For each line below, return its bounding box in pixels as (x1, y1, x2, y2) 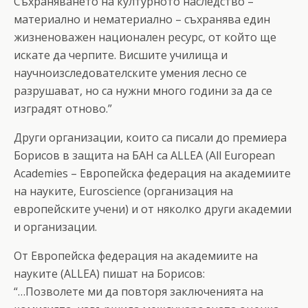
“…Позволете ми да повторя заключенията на (14, 283, 263, 299)
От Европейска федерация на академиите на (14, 247, 258, 263)
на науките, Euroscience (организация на (14, 183, 233, 199)
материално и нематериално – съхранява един (14, 11, 270, 27)
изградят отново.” (14, 100, 112, 116)
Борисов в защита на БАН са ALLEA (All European (14, 147, 275, 163)
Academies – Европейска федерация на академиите (14, 165, 291, 181)
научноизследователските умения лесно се (14, 65, 247, 80)
